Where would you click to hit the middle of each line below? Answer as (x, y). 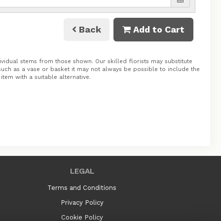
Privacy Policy (82, 203)
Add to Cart (158, 30)
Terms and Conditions (82, 188)
